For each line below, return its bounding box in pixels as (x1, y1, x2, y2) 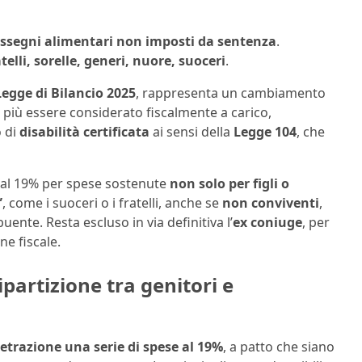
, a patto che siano (223, 337, 335, 356)
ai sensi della (149, 123, 234, 141)
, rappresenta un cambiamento (136, 84, 326, 103)
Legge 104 (234, 123, 297, 141)
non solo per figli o (170, 175, 289, 193)
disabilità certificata (19, 123, 149, 141)
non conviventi (222, 194, 319, 213)
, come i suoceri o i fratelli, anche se (2, 194, 222, 213)
